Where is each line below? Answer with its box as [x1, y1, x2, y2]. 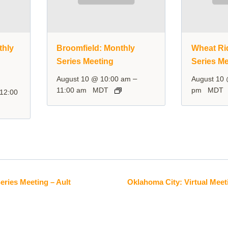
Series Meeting [56, 57, 114, 66]
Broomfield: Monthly [56, 44, 135, 53]
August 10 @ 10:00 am [56, 75, 131, 83]
